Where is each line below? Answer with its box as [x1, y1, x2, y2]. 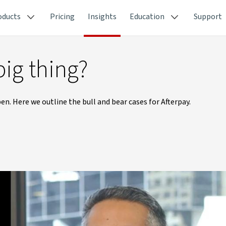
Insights [88, 11, 117, 22]
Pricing [50, 11, 75, 22]
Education [130, 11, 164, 22]
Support [194, 11, 222, 22]
